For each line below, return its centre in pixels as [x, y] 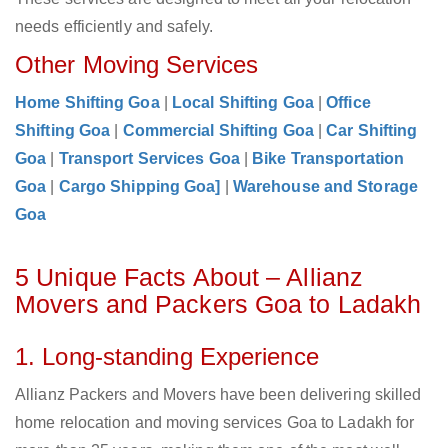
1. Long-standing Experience [167, 357]
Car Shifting [372, 131]
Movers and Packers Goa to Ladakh [218, 304]
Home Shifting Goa [87, 103]
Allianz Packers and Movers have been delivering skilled [218, 395]
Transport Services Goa [149, 159]
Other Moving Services [137, 65]
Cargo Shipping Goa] [139, 187]
